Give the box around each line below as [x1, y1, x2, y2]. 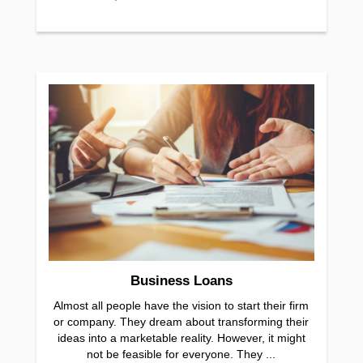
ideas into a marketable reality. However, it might [57, 331, 305, 345]
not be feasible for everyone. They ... [87, 348, 276, 361]
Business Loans [130, 273, 233, 289]
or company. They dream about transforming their [53, 315, 310, 329]
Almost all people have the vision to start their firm [53, 299, 310, 313]
